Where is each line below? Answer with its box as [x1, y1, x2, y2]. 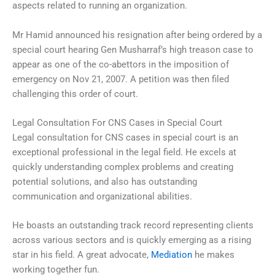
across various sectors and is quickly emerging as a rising [12, 234, 251, 246]
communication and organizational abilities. [12, 190, 192, 202]
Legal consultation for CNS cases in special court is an [12, 131, 238, 143]
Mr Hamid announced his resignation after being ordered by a [12, 29, 262, 41]
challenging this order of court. [12, 88, 138, 99]
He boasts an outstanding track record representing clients [12, 220, 254, 231]
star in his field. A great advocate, [12, 249, 151, 261]
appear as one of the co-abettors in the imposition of [12, 58, 229, 70]
